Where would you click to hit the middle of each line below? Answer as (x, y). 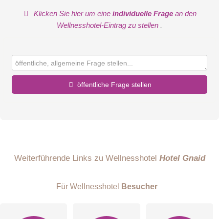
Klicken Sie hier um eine (72, 13)
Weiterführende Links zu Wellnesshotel (87, 158)
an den (185, 13)
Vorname (27, 112)
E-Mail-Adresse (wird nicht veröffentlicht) (81, 190)
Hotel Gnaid (182, 158)
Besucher (139, 186)
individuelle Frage (143, 13)
